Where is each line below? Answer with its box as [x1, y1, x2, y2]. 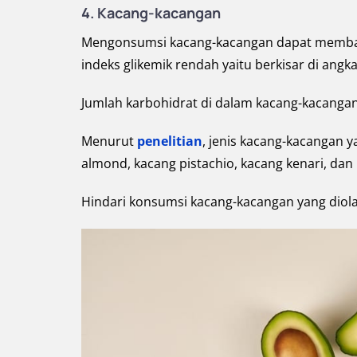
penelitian [137, 131, 202, 150]
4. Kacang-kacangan [81, 2, 221, 22]
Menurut [81, 131, 137, 150]
